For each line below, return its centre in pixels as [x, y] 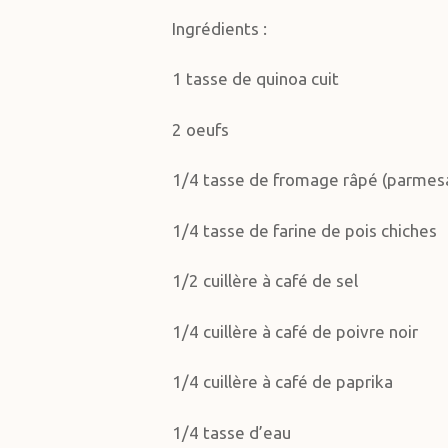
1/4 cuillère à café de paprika [283, 381]
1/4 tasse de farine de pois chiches [305, 230]
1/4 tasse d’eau [232, 432]
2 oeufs [201, 129]
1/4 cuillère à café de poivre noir [295, 331]
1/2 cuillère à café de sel [265, 280]
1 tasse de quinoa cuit [256, 78]
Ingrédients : [220, 28]
